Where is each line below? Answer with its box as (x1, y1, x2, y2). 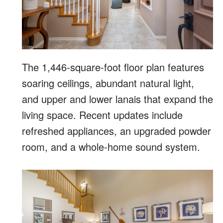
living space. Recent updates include (22, 107, 183, 122)
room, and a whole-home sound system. (22, 139, 200, 154)
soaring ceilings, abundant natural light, (22, 75, 194, 90)
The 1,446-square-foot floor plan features (22, 59, 204, 74)
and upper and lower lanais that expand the (22, 91, 213, 106)
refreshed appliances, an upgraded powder (22, 123, 211, 138)
